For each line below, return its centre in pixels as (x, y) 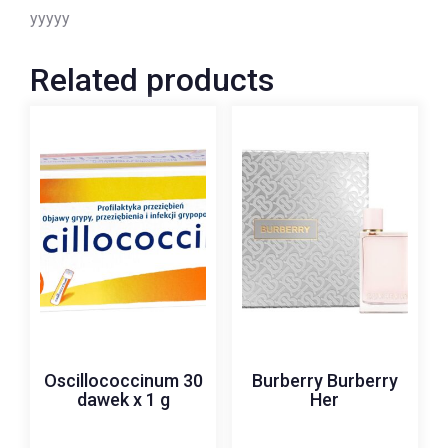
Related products (152, 79)
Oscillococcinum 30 (123, 380)
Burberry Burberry (324, 380)
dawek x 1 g (123, 399)
